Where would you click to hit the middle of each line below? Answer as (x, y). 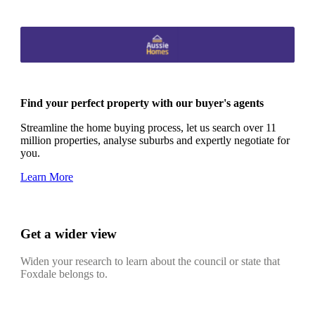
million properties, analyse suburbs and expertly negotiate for (155, 141)
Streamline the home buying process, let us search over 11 (148, 128)
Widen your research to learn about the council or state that (150, 261)
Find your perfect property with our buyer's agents (142, 103)
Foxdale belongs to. (64, 274)
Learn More (47, 177)
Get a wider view (69, 234)
